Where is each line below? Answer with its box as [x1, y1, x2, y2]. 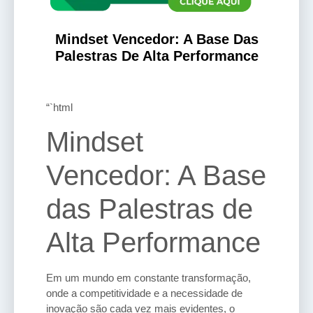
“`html [46, 101, 73, 113]
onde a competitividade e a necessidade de [46, 287, 242, 300]
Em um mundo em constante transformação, [46, 272, 251, 284]
